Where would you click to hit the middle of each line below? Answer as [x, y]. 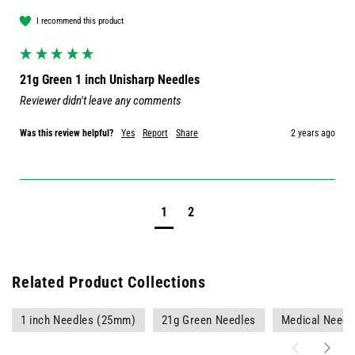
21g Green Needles [208, 320]
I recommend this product [80, 21]
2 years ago [313, 134]
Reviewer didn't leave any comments [101, 101]
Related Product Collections [109, 282]
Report [155, 134]
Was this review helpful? [67, 134]
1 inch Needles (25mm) [78, 320]
